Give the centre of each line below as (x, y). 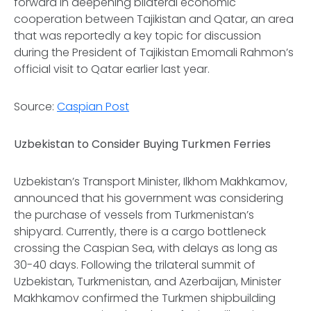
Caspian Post (93, 107)
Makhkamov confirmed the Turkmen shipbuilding (145, 298)
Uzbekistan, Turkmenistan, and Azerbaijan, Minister (148, 281)
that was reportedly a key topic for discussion (137, 36)
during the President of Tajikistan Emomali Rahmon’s (154, 52)
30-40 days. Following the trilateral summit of (135, 265)
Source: (35, 107)
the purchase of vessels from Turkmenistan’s (134, 215)
